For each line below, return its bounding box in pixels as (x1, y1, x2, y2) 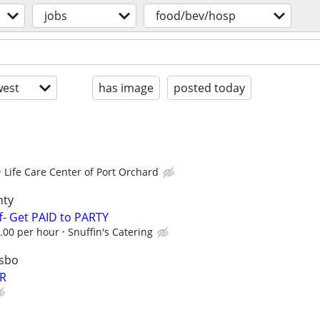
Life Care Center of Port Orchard (4, 165, 159, 179)
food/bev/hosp (156, 8, 236, 24)
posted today (174, 80, 245, 96)
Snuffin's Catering (68, 225, 153, 239)
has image (99, 80, 154, 96)
